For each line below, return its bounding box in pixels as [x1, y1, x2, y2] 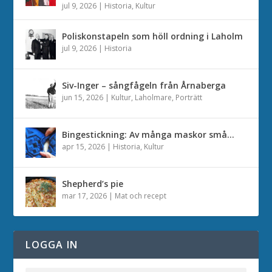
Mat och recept [115, 190, 167, 201]
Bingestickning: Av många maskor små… [62, 128, 235, 140]
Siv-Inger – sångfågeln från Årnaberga [62, 79, 226, 91]
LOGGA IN [25, 237, 78, 251]
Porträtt [175, 92, 203, 103]
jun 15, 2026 [62, 92, 104, 103]
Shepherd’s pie [62, 177, 124, 189]
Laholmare [135, 92, 172, 103]
